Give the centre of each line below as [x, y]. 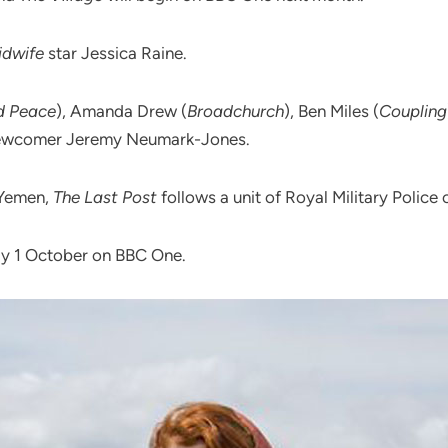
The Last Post [105, 197]
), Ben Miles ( [331, 111]
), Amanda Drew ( [121, 111]
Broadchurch [235, 111]
